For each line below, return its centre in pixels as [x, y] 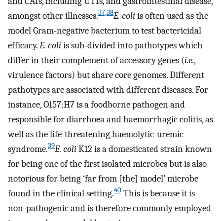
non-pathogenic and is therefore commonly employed [110, 208]
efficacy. [24, 45]
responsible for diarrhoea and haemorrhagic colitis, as [110, 119]
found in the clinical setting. [61, 193]
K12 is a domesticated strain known [144, 149]
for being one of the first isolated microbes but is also [107, 164]
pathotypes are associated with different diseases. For [108, 90]
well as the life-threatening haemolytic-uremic [96, 134]
